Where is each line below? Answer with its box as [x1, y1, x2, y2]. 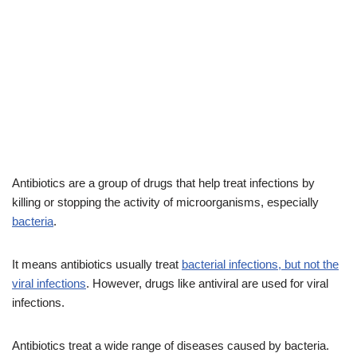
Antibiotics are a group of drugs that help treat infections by [12, 176, 315, 190]
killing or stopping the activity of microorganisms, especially [12, 195, 319, 210]
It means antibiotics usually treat [12, 257, 182, 272]
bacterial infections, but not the [182, 257, 339, 272]
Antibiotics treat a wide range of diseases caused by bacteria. [12, 339, 329, 353]
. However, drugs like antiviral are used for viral [86, 277, 328, 291]
